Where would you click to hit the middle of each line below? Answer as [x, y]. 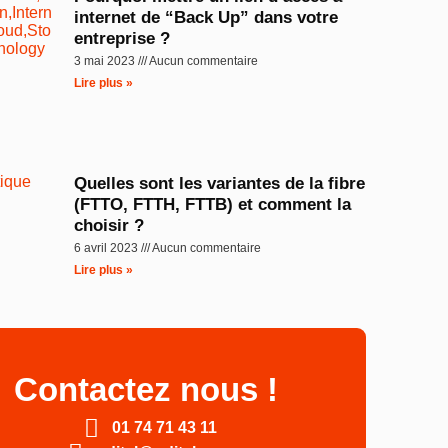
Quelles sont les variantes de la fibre [220, 184]
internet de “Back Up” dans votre [206, 18]
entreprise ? [122, 39]
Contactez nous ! [146, 389]
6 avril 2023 [108, 248]
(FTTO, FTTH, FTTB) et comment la [213, 205]
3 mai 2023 [106, 61]
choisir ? [109, 226]
